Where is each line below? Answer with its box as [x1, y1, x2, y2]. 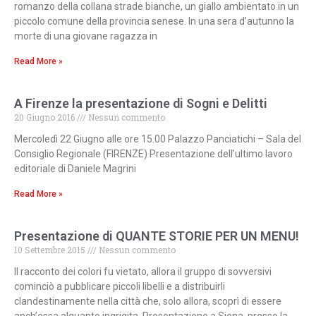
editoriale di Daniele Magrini [14, 163, 138, 175]
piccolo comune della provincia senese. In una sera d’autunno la [14, 16, 294, 28]
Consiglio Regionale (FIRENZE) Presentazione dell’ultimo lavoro [14, 148, 293, 160]
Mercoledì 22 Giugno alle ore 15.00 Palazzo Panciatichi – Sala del [14, 133, 301, 145]
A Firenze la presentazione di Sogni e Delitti [14, 96, 267, 111]
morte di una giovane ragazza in [14, 30, 157, 42]
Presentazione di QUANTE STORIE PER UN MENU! [14, 229, 299, 244]
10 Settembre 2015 [14, 244, 87, 256]
